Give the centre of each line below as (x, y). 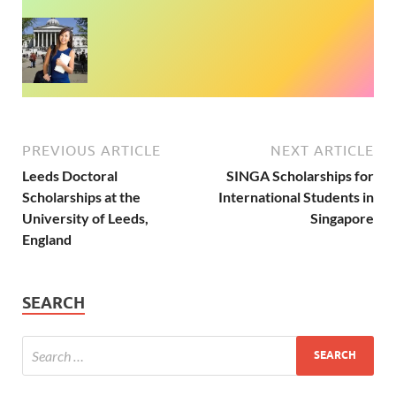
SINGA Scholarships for (300, 175)
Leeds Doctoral (70, 175)
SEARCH (53, 302)
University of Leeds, (85, 217)
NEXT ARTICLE (322, 150)
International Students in (296, 196)
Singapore (342, 217)
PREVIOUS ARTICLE (91, 150)
